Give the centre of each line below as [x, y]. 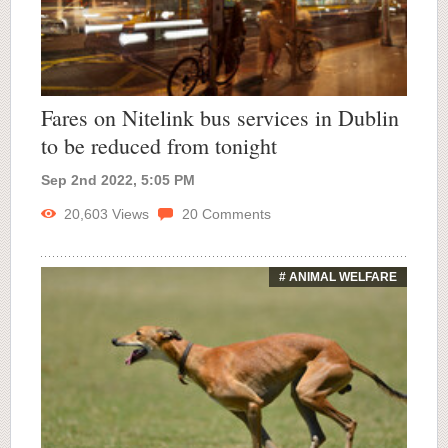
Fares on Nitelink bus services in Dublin [220, 117]
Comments [234, 213]
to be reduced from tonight [159, 145]
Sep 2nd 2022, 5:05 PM [118, 179]
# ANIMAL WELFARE [338, 276]
